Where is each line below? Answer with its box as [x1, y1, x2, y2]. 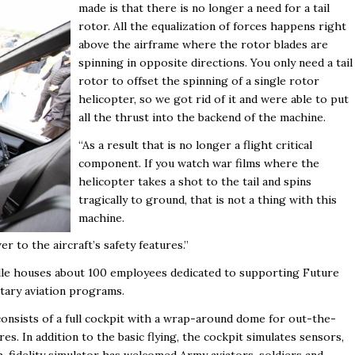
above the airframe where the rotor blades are [78, 36, 328, 52]
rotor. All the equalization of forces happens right [78, 18, 346, 33]
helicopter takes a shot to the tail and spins [78, 174, 311, 189]
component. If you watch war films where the [78, 155, 319, 170]
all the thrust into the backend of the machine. [78, 109, 326, 124]
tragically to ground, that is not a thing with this [78, 192, 337, 207]
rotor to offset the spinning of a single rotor [78, 73, 319, 88]
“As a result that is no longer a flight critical [78, 137, 312, 152]
